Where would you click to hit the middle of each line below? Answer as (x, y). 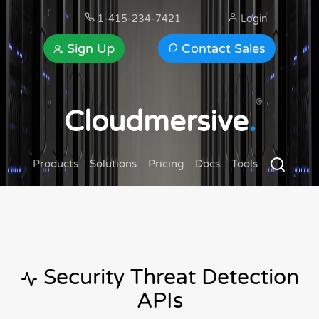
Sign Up (89, 48)
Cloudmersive (156, 122)
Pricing (166, 164)
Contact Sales (221, 48)
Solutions (113, 164)
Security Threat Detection (168, 278)
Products (56, 164)
